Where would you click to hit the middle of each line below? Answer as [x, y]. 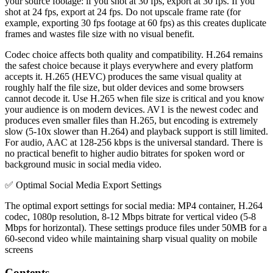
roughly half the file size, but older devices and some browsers [124, 87]
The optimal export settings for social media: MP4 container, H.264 [134, 205]
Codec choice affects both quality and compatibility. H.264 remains [134, 54]
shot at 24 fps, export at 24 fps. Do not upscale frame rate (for [123, 12]
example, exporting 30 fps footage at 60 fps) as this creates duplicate [136, 23]
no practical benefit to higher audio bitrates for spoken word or [125, 153]
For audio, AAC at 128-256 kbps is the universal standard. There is [134, 142]
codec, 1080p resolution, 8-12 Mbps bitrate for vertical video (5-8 [130, 216]
